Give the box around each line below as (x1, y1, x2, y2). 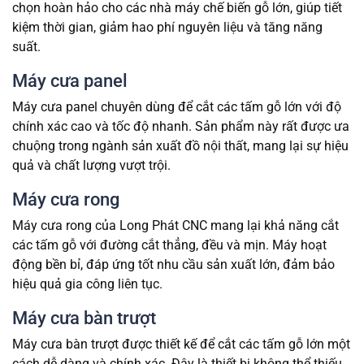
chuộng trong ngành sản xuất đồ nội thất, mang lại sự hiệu (12, 138, 349, 154)
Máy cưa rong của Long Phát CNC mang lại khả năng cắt (12, 218, 339, 234)
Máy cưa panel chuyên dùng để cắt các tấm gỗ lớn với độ (12, 99, 341, 115)
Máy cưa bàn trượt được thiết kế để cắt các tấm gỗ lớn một (12, 336, 350, 353)
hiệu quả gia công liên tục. (12, 276, 162, 292)
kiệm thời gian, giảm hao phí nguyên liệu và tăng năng (12, 19, 323, 36)
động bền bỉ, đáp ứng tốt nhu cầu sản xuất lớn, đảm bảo (12, 257, 335, 273)
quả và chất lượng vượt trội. (12, 158, 171, 174)
